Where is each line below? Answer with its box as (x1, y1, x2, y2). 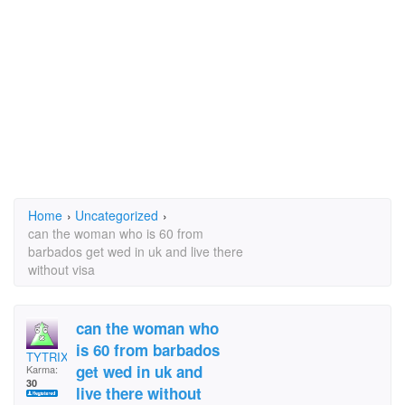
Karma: (26, 362, 58, 376)
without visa (28, 260, 95, 278)
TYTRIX (26, 348, 69, 365)
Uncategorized (75, 206, 158, 224)
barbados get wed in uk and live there (28, 242, 243, 260)
